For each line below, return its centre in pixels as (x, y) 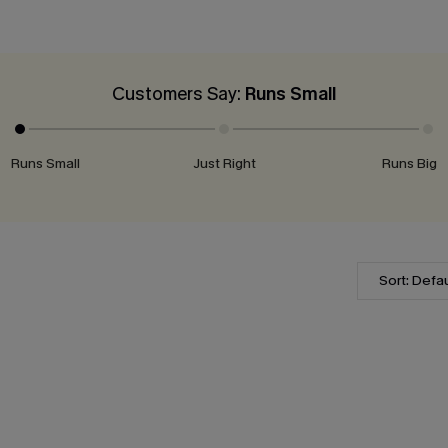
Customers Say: (178, 94)
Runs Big (410, 164)
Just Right (224, 164)
